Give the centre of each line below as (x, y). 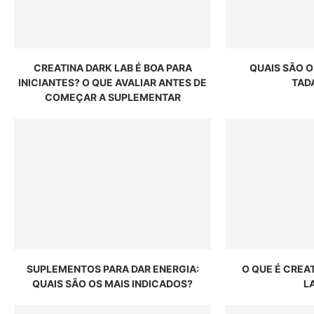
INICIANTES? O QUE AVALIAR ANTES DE (113, 82)
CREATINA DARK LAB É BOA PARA (112, 67)
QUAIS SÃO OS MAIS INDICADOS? (113, 284)
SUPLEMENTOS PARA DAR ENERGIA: (112, 269)
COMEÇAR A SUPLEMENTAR (112, 97)
